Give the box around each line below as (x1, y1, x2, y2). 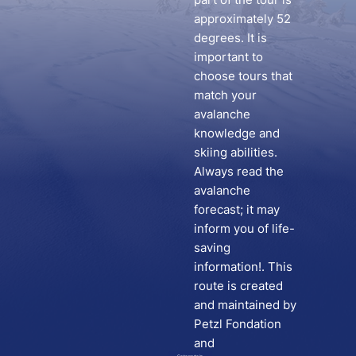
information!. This (193, 258, 292, 274)
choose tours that (193, 68, 292, 83)
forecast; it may (193, 201, 280, 217)
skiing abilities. (193, 144, 277, 160)
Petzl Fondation (193, 315, 281, 331)
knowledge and (193, 125, 280, 141)
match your (193, 87, 257, 103)
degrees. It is (193, 29, 267, 45)
